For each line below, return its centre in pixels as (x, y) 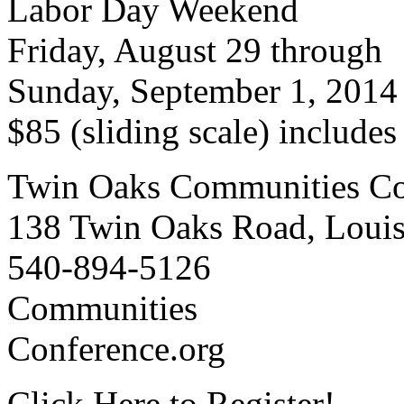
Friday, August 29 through (195, 50)
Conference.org (116, 349)
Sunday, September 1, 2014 (202, 91)
